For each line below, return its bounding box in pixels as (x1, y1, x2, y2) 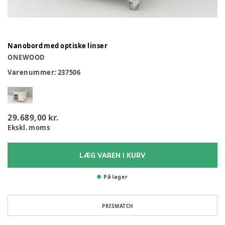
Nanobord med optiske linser (8, 41, 108, 50)
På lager (103, 173, 128, 181)
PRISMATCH (102, 202, 134, 210)
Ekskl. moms (8, 123, 50, 133)
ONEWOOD (8, 53, 45, 62)
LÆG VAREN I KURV (79, 151, 146, 160)
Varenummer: (8, 68, 58, 77)
